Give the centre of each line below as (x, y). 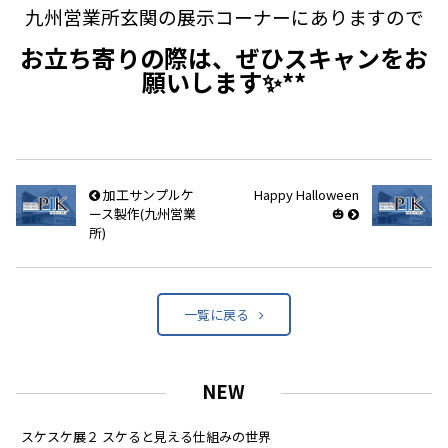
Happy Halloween (307, 194)
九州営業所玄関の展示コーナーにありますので (224, 16)
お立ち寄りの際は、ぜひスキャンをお (224, 57)
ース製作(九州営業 (142, 213)
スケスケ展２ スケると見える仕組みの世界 (146, 436)
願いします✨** (224, 81)
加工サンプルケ (146, 194)
